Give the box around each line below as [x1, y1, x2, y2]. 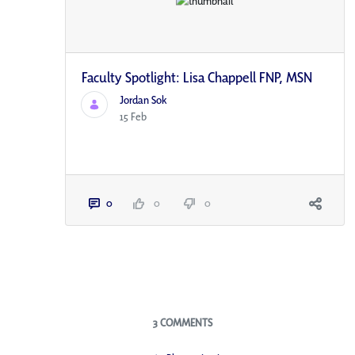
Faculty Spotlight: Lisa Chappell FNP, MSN [82, 68, 313, 87]
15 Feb [120, 109, 147, 124]
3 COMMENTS [152, 315, 212, 330]
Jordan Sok [120, 93, 168, 108]
